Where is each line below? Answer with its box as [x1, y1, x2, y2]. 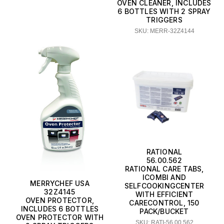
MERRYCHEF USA [30, 179, 89, 188]
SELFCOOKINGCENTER [124, 181, 204, 190]
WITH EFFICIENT [135, 190, 193, 199]
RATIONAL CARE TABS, [124, 164, 204, 173]
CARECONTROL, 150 [129, 198, 199, 207]
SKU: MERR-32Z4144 [134, 27, 194, 35]
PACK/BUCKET [139, 207, 189, 216]
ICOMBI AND [142, 173, 186, 182]
